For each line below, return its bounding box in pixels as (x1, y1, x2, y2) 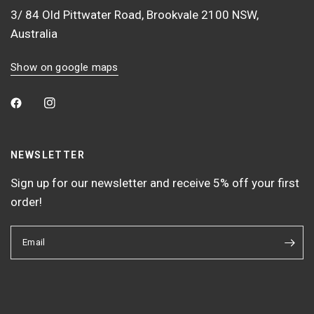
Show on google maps (11, 61, 118, 74)
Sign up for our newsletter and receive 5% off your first (11, 176, 300, 190)
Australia (11, 27, 57, 41)
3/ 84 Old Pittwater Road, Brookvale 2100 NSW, (11, 8, 259, 22)
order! (11, 195, 42, 209)
